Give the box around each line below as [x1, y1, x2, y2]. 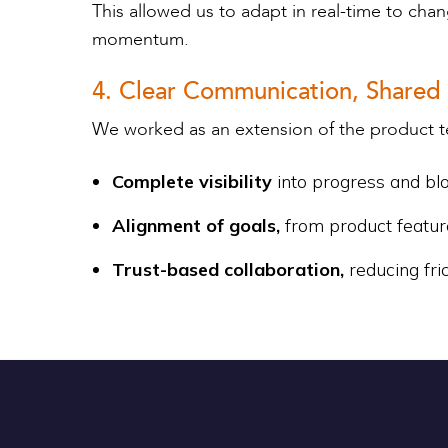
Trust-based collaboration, [112, 258, 344, 281]
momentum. [92, 27, 189, 52]
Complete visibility [112, 170, 277, 193]
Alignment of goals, [112, 214, 280, 237]
